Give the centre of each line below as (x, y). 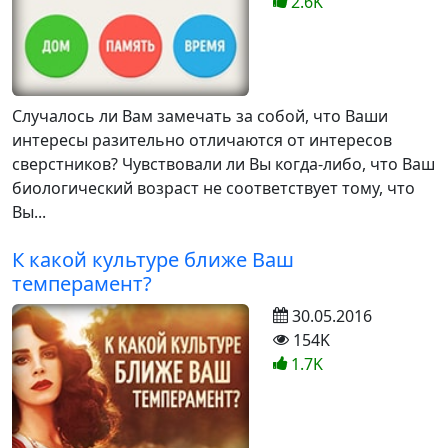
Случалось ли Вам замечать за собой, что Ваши (200, 115)
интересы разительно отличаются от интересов (202, 139)
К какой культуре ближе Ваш (153, 259)
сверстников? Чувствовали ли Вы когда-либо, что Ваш (223, 163)
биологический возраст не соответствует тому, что (213, 187)
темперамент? (82, 283)
